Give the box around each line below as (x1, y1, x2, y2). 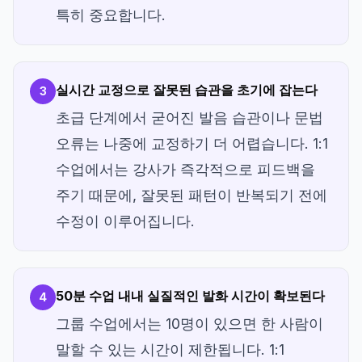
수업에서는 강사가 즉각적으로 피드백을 (56, 160, 315, 178)
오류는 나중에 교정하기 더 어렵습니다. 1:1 (56, 134, 328, 152)
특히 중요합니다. (56, 6, 166, 23)
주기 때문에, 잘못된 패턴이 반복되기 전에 (56, 186, 327, 204)
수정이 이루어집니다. (56, 212, 195, 229)
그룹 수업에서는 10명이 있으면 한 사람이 (56, 314, 323, 332)
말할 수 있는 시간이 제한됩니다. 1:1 (56, 340, 284, 358)
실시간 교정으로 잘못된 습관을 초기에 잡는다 (56, 81, 318, 98)
